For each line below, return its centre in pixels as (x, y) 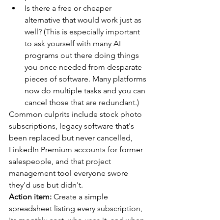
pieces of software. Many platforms (86, 79)
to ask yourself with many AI (74, 43)
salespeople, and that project (61, 161)
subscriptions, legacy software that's (72, 126)
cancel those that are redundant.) (82, 102)
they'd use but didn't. (46, 185)
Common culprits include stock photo (76, 114)
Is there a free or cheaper (69, 8)
